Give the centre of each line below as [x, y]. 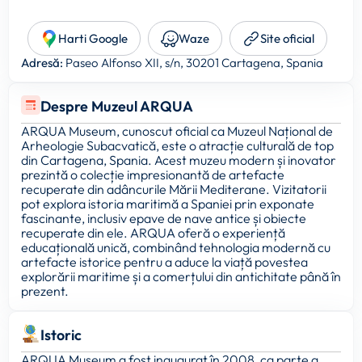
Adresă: [42, 63]
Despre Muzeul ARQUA [117, 107]
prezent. [45, 291]
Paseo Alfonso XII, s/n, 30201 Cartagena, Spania [193, 63]
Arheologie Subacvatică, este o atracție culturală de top [177, 146]
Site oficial [287, 39]
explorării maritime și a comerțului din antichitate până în [181, 277]
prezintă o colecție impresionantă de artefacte [153, 175]
